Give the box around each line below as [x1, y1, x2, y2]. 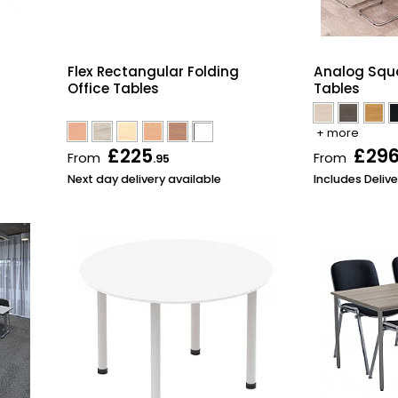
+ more [316, 124, 360, 140]
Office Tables [67, 79, 159, 99]
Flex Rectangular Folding [67, 62, 239, 82]
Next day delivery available [67, 171, 221, 187]
